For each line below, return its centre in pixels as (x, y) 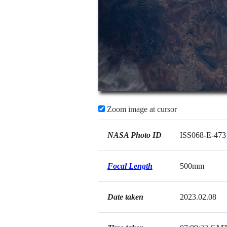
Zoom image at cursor (141, 109)
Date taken (125, 197)
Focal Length (130, 166)
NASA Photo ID (134, 135)
